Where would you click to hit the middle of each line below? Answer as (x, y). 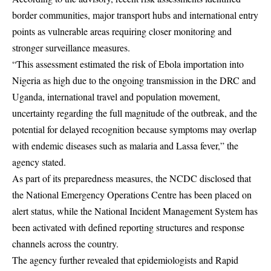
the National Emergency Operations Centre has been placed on (132, 195)
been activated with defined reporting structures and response (128, 227)
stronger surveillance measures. (71, 48)
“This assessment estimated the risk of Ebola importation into (128, 64)
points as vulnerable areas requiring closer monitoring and (122, 31)
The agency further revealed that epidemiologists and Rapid (125, 260)
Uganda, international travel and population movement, (116, 97)
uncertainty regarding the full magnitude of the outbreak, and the (135, 113)
